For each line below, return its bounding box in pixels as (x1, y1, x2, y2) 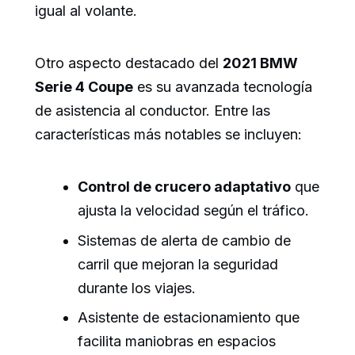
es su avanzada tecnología (133, 78, 312, 96)
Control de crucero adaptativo (78, 178, 291, 196)
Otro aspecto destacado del (35, 55, 223, 72)
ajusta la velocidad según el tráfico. (78, 202, 309, 219)
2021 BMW (223, 55, 298, 72)
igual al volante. (35, 2, 137, 20)
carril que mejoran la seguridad (78, 255, 278, 273)
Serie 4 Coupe (35, 78, 133, 96)
